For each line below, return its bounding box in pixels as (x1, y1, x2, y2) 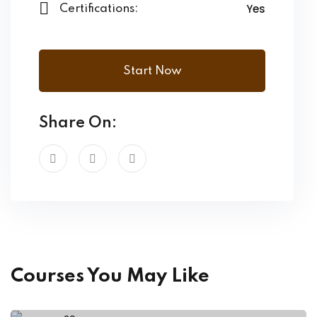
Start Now (122, 64, 182, 77)
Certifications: (59, 2, 138, 15)
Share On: (39, 115, 117, 131)
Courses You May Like (11, 266, 209, 286)
